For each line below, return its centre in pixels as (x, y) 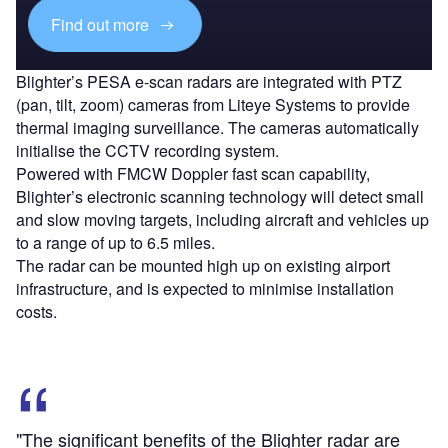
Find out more (102, 24)
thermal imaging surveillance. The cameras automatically (217, 128)
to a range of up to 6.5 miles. (115, 243)
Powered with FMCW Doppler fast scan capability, (193, 174)
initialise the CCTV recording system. (147, 151)
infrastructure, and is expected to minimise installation (205, 289)
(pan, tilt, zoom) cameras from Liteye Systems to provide (213, 105)
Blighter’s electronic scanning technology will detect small (220, 197)
